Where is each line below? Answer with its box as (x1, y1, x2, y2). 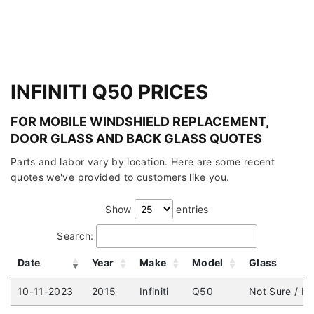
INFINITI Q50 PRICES (11, 80, 208, 104)
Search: (57, 230, 94, 243)
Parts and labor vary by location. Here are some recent (11, 156, 275, 168)
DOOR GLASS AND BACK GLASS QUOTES (11, 131, 262, 146)
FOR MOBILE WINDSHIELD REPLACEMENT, (11, 114, 268, 130)
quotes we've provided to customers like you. (11, 171, 230, 184)
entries (172, 203, 209, 216)
